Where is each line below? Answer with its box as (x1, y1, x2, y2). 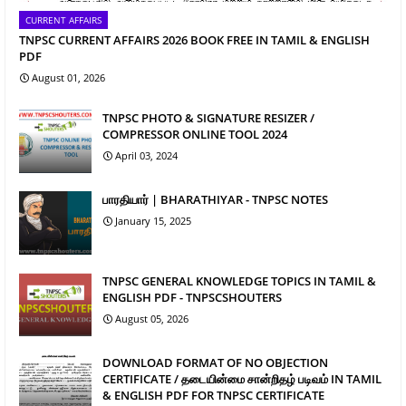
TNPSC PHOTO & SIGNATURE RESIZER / (102, 110, 314, 127)
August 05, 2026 (115, 312, 188, 326)
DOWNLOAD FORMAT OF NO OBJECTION (102, 354, 328, 372)
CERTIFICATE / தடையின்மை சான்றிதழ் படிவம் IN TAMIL (102, 371, 382, 388)
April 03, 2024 (115, 149, 178, 163)
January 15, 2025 (115, 214, 191, 228)
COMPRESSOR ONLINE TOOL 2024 (102, 126, 287, 143)
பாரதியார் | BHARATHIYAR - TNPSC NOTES (102, 191, 328, 208)
